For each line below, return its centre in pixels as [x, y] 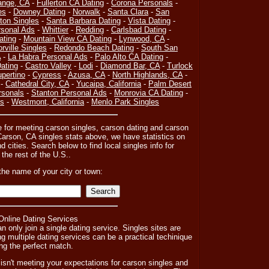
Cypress [47, 75]
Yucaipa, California [109, 84]
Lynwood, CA [142, 39]
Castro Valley [48, 66]
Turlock [180, 66]
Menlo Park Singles [125, 102]
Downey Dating [39, 12]
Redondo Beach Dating [94, 48]
